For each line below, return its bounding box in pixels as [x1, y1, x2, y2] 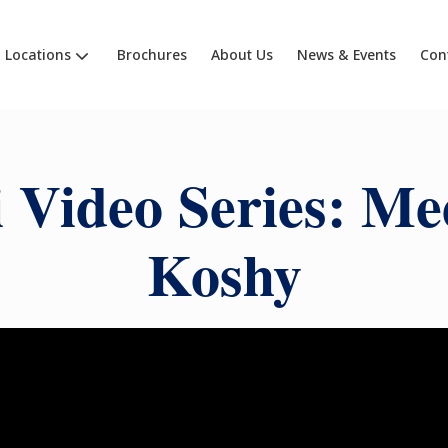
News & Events [296, 45, 396, 64]
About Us [210, 45, 273, 64]
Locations [4, 45, 71, 64]
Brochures [116, 45, 187, 64]
